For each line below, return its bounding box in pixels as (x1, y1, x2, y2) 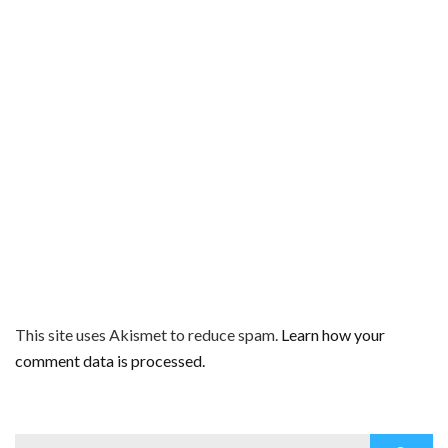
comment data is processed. (15, 350, 205, 370)
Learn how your (281, 324, 385, 344)
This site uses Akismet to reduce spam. (15, 324, 281, 344)
